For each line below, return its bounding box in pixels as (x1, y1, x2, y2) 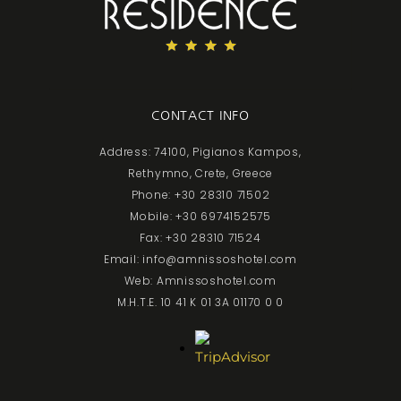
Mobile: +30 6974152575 (130, 209, 271, 225)
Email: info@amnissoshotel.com (103, 252, 298, 268)
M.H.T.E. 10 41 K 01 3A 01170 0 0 (116, 294, 285, 311)
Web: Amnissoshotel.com (124, 273, 277, 289)
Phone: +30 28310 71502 (131, 187, 270, 203)
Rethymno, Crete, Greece (127, 166, 274, 182)
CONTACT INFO (150, 109, 251, 123)
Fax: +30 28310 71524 (140, 230, 261, 246)
